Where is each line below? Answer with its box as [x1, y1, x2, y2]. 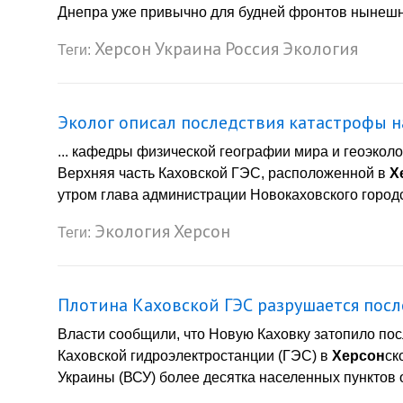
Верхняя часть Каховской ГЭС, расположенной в [58, 165, 390, 181]
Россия [225, 36, 279, 60]
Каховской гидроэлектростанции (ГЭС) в [58, 348, 332, 363]
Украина [155, 36, 221, 60]
